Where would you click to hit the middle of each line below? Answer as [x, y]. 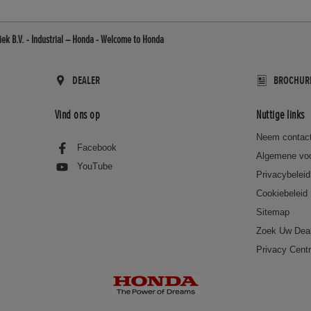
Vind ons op [77, 114]
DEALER [86, 81]
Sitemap [273, 212]
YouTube [94, 166]
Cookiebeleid [282, 194]
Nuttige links [280, 114]
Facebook [96, 148]
